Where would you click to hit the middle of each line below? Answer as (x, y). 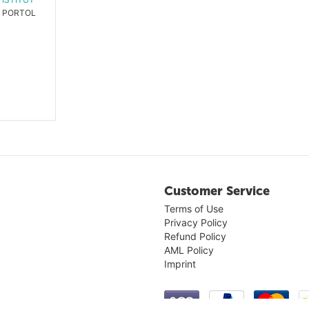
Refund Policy (195, 236)
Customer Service (217, 191)
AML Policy (189, 250)
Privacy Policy (196, 222)
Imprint (180, 263)
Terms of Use (193, 208)
